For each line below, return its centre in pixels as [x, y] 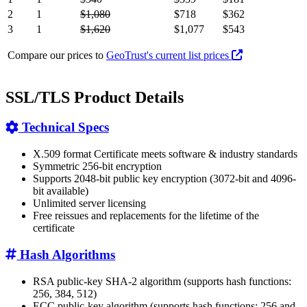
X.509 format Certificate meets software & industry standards [165, 154]
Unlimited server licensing [89, 204]
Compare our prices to [57, 55]
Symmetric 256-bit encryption [97, 167]
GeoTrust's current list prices [169, 55]
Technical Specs [63, 127]
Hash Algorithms [66, 254]
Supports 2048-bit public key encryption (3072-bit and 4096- [164, 179]
